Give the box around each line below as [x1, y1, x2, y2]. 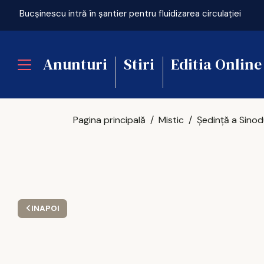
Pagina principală [73, 114, 146, 126]
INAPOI [31, 203, 60, 213]
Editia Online [171, 54, 262, 75]
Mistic [159, 114, 184, 126]
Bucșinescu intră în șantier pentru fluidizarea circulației [19, 8, 241, 19]
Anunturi [43, 54, 107, 75]
